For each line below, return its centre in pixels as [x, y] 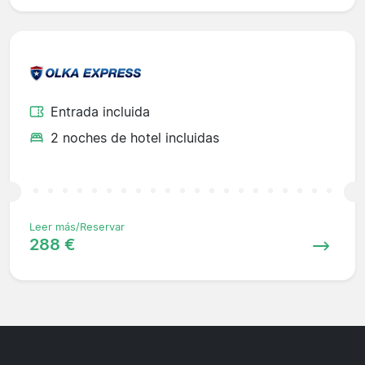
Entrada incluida [100, 111]
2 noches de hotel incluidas [135, 137]
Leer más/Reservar [77, 226]
